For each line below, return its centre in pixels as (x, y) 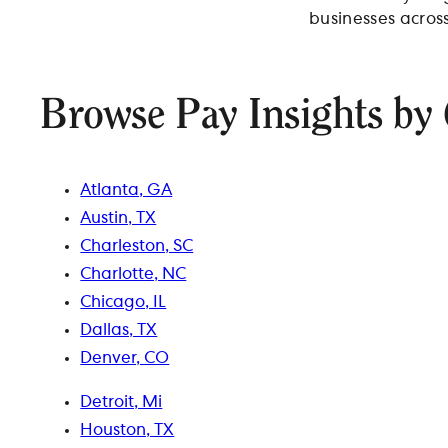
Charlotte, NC (133, 274)
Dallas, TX (119, 330)
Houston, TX (127, 430)
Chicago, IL (123, 302)
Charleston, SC (137, 246)
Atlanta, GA (126, 190)
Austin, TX (118, 218)
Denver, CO (125, 358)
